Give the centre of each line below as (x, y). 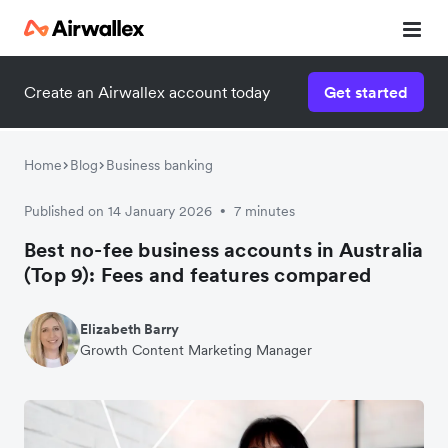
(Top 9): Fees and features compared (198, 275)
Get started (366, 92)
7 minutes (264, 211)
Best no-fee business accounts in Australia (224, 250)
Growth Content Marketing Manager (196, 350)
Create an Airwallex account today (147, 92)
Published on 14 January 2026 (118, 211)
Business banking (159, 165)
